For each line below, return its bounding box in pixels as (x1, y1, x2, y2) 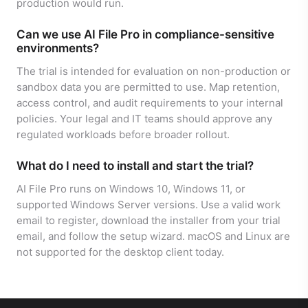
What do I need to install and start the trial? (16, 159, 254, 173)
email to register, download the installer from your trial (16, 214, 280, 228)
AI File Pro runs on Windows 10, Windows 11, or (16, 182, 245, 196)
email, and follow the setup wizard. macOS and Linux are (16, 230, 290, 243)
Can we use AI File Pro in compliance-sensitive (16, 27, 274, 42)
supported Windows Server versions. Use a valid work (16, 198, 280, 212)
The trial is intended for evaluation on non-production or (16, 65, 291, 78)
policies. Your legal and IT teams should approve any (16, 112, 272, 126)
